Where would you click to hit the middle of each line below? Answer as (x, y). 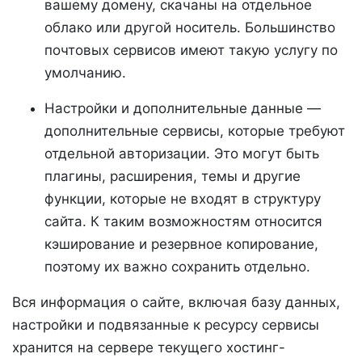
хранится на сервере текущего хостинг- (149, 347)
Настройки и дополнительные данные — (183, 108)
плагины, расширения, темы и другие (173, 176)
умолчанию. (85, 73)
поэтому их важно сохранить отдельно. (177, 267)
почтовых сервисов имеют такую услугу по (191, 50)
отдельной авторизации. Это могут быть (182, 154)
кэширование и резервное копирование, (181, 244)
